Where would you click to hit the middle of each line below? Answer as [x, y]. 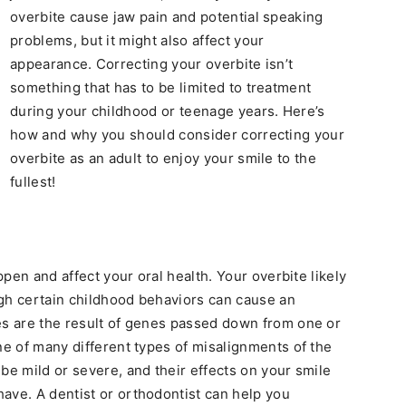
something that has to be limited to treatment [161, 87]
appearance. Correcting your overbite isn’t [152, 64]
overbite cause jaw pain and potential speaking [167, 17]
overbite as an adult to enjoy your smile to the [164, 158]
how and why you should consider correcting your [178, 135]
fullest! [33, 182]
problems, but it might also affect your [137, 40]
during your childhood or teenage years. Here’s [168, 111]
